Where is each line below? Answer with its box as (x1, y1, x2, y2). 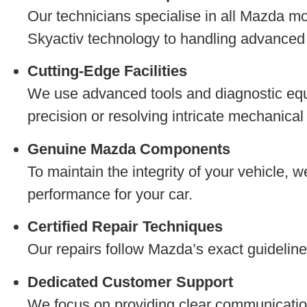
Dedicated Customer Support (27, 273, 233, 291)
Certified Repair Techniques (27, 218, 223, 236)
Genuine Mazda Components (27, 140, 230, 158)
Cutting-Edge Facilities (27, 62, 187, 80)
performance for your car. (27, 185, 193, 203)
